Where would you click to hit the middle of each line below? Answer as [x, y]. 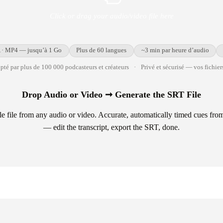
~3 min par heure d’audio [175, 51]
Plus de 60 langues [102, 51]
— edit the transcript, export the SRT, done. [111, 127]
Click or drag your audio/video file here [111, 15]
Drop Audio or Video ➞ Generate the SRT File [111, 95]
